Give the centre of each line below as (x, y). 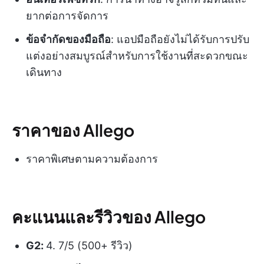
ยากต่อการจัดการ (67, 16)
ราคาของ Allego (73, 130)
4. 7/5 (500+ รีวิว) (89, 246)
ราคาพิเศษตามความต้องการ (92, 159)
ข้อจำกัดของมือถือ (68, 39)
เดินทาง (44, 72)
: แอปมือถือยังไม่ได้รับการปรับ (180, 39)
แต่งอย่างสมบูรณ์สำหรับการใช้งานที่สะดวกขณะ (137, 56)
